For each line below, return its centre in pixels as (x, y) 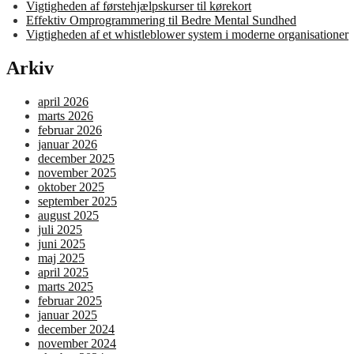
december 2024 (76, 329)
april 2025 (63, 272)
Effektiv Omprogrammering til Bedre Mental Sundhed (161, 20)
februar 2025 (70, 300)
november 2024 (77, 343)
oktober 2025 (71, 186)
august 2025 (68, 215)
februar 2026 (70, 130)
